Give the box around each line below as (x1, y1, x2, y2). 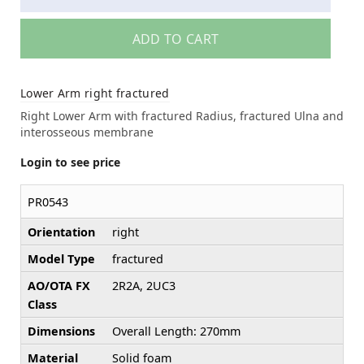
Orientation (28, 223, 95, 240)
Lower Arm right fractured (20, 84, 170, 101)
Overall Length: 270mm (112, 323, 240, 339)
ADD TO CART (132, 29, 219, 48)
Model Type (28, 250, 95, 266)
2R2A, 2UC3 (112, 277, 175, 293)
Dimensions (28, 323, 95, 339)
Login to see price (20, 154, 120, 170)
